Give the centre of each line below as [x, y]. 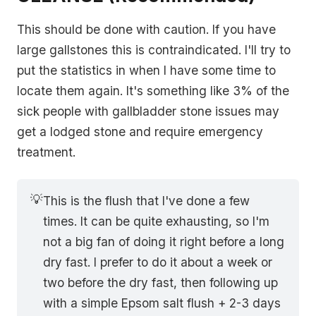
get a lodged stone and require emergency [140, 131]
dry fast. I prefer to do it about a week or [158, 262]
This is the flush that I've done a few [147, 200]
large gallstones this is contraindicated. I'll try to [154, 49]
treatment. [46, 152]
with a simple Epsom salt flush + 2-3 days [162, 303]
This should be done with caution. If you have [146, 29]
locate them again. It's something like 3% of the [153, 90]
